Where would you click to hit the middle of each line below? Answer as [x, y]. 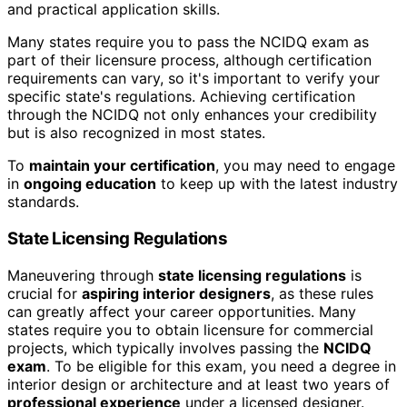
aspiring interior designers [176, 293]
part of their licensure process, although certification [189, 60]
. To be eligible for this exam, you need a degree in [221, 366]
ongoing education [90, 184]
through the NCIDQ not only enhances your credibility [192, 115]
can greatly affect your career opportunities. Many [182, 311]
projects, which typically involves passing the [165, 347]
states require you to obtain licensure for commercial [190, 329]
